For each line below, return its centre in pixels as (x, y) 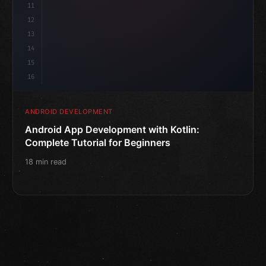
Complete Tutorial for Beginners (98, 142)
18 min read (46, 161)
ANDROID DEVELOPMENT (69, 111)
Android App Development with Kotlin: (113, 129)
